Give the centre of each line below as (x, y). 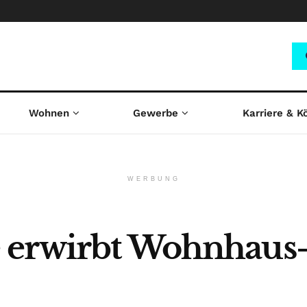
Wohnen (49, 113)
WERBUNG (153, 179)
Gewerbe (156, 113)
